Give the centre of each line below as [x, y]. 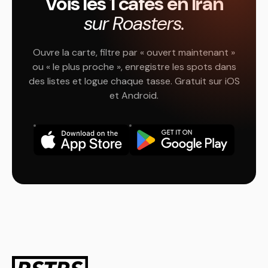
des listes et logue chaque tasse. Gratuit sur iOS [134, 81]
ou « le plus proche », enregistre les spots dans [134, 67]
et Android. [134, 95]
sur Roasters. [134, 23]
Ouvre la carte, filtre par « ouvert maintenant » [134, 52]
